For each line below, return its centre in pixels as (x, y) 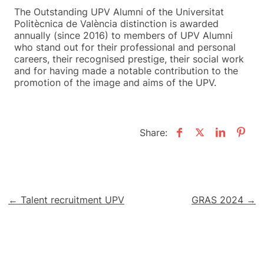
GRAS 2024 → (224, 199)
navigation (55, 222)
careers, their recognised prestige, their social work (129, 59)
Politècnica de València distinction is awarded (116, 23)
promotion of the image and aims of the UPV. (115, 82)
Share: (154, 132)
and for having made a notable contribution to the (126, 70)
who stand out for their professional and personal (125, 47)
